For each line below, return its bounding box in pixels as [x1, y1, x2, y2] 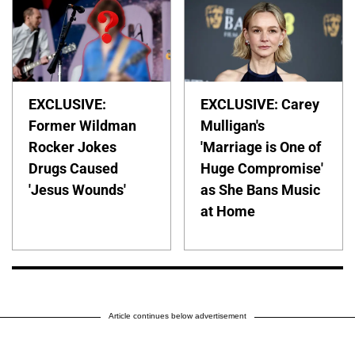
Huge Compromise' [200, 160, 324, 177]
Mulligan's [200, 117, 265, 135]
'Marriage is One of [200, 139, 322, 156]
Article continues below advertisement [109, 311, 246, 321]
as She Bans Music [200, 181, 321, 199]
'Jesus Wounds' [29, 181, 126, 199]
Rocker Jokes [29, 139, 116, 156]
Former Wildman [29, 117, 136, 135]
